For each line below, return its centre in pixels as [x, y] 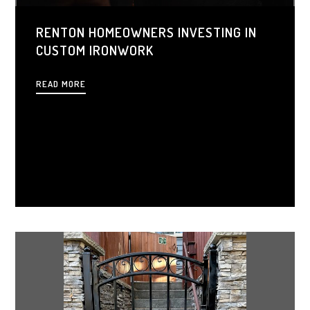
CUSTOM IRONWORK [95, 50]
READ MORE [61, 83]
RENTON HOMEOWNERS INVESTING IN [147, 32]
